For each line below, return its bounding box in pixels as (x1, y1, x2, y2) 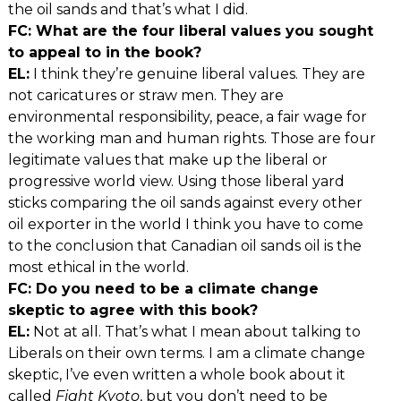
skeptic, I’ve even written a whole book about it (7, 365, 346, 383)
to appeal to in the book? (7, 43, 201, 61)
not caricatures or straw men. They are (7, 86, 284, 104)
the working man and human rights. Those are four (7, 129, 376, 147)
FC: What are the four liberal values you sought (7, 21, 373, 39)
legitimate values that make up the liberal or (7, 150, 328, 168)
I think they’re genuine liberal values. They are (29, 64, 365, 82)
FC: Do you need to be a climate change (7, 279, 319, 297)
